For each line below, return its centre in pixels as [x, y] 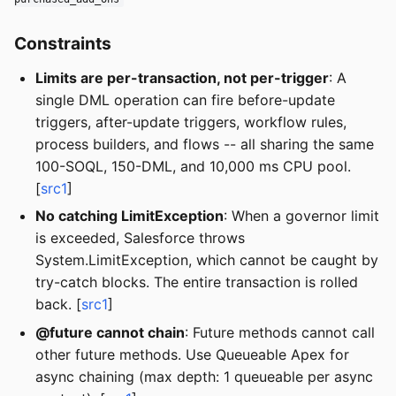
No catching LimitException [129, 216]
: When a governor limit [301, 216]
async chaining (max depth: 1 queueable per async [204, 376]
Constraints [63, 43]
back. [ [58, 305]
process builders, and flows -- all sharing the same [205, 144]
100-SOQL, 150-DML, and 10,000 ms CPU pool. [193, 166]
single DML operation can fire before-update [185, 100]
